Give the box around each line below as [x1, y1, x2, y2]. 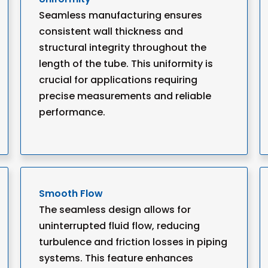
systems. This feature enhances [39, 251, 193, 265]
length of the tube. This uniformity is [39, 57, 213, 71]
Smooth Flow [39, 187, 103, 200]
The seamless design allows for [39, 203, 191, 217]
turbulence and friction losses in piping [39, 235, 227, 249]
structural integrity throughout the [39, 41, 206, 54]
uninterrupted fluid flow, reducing [39, 219, 200, 233]
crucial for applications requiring [39, 73, 197, 87]
